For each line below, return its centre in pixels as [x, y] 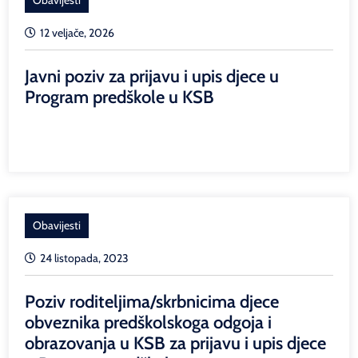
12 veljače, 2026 [77, 32]
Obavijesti [57, 225]
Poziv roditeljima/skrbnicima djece [152, 301]
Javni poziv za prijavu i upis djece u [152, 76]
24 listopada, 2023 [84, 258]
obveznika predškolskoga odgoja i [148, 322]
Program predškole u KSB [119, 97]
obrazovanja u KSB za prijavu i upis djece [175, 343]
